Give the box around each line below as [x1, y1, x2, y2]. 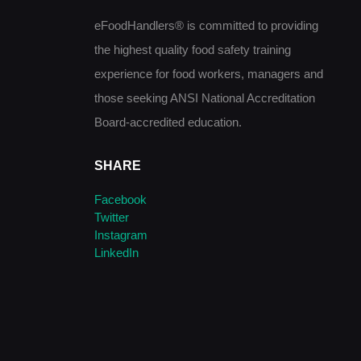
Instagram [94, 228, 147, 243]
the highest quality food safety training [94, 42, 291, 56]
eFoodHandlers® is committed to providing [94, 18, 318, 32]
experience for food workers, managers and [94, 66, 323, 81]
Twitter [94, 210, 129, 225]
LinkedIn [94, 246, 139, 260]
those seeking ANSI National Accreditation [94, 90, 315, 105]
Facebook [94, 193, 147, 207]
